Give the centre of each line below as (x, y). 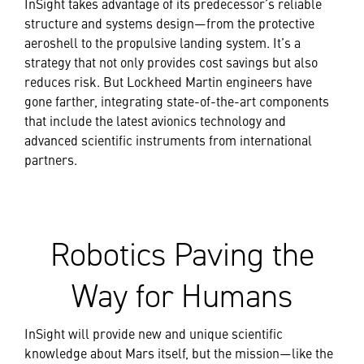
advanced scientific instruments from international (168, 140)
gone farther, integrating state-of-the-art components (177, 101)
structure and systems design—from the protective (169, 23)
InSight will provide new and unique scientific (154, 334)
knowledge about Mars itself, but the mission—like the (179, 353)
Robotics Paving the (182, 255)
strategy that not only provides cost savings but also (171, 62)
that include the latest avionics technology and (155, 121)
